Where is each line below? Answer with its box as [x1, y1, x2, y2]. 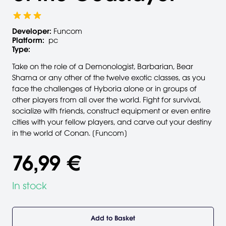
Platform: [12, 35, 44, 45]
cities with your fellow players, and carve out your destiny [12, 117, 212, 127]
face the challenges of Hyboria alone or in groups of [12, 84, 197, 93]
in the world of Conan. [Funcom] [12, 128, 127, 138]
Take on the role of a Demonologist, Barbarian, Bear [12, 62, 193, 71]
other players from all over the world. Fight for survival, [12, 95, 201, 104]
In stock [12, 180, 47, 192]
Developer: [12, 26, 51, 36]
